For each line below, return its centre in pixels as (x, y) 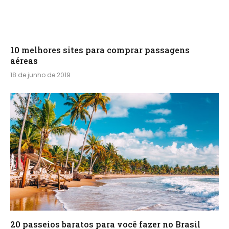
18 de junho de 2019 (40, 75)
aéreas (24, 61)
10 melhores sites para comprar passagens (100, 50)
